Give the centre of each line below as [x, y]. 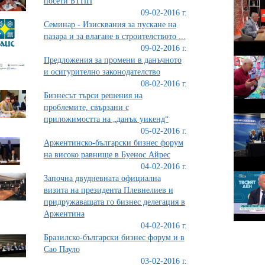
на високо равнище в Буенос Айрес [107, 154]
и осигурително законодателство [102, 72]
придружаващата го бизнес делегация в [114, 202]
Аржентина [64, 214]
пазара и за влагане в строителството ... [114, 36]
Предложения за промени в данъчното [112, 60]
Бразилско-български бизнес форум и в [114, 237]
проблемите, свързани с [86, 107]
